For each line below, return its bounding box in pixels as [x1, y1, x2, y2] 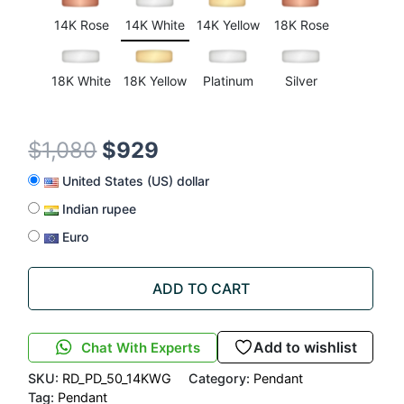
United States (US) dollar [59, 173, 210, 189]
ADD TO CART [151, 280, 250, 298]
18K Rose [273, 17, 329, 33]
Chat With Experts [80, 338, 200, 356]
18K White [51, 73, 112, 89]
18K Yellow [123, 73, 187, 89]
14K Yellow [196, 17, 260, 33]
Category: [188, 371, 254, 387]
